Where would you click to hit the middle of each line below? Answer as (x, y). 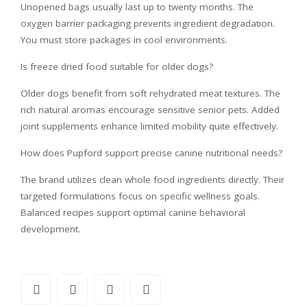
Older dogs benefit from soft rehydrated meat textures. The (150, 93)
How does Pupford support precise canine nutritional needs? (151, 152)
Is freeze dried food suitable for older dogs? (117, 66)
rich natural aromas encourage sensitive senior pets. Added (150, 109)
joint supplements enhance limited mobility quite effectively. (149, 126)
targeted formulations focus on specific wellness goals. (140, 196)
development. (50, 229)
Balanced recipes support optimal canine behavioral (133, 212)
